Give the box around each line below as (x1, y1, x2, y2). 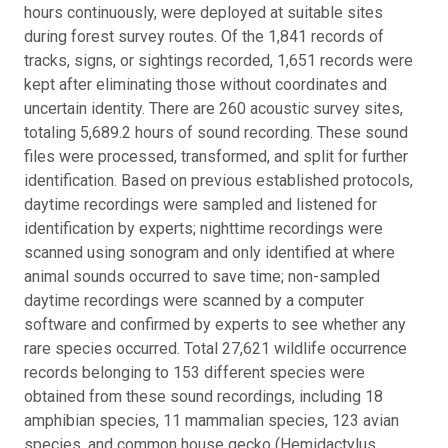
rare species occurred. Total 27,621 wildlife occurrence (24, 338, 407, 358)
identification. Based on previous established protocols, (24, 170, 413, 190)
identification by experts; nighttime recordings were (24, 218, 383, 238)
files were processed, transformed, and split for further (24, 146, 408, 166)
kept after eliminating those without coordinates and (24, 74, 387, 94)
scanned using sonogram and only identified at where (24, 242, 395, 262)
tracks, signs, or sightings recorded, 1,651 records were (24, 50, 413, 70)
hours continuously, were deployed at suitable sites (24, 2, 383, 22)
